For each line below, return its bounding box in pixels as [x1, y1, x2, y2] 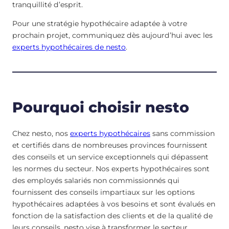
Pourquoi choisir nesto [12, 98, 189, 116]
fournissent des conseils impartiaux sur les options [12, 188, 195, 197]
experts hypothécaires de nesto [12, 42, 126, 52]
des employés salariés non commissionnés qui [12, 176, 179, 186]
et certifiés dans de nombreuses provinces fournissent [12, 141, 208, 150]
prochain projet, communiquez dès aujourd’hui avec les [12, 31, 213, 40]
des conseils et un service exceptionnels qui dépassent [12, 152, 209, 162]
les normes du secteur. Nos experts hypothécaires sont [12, 164, 210, 174]
